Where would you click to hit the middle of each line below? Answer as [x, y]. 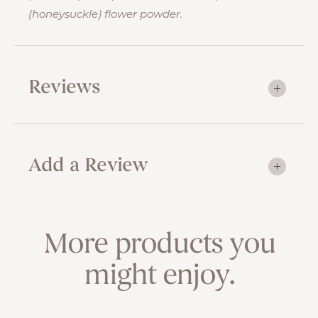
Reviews [65, 88]
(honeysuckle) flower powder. [105, 15]
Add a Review [88, 166]
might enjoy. [159, 277]
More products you [159, 246]
